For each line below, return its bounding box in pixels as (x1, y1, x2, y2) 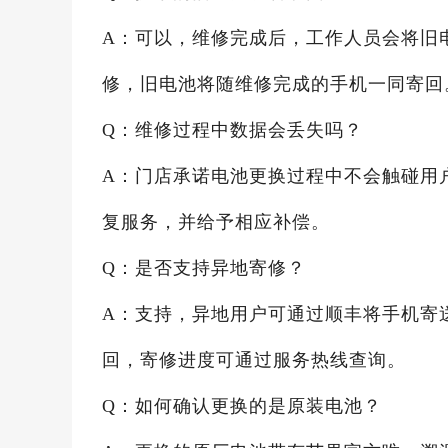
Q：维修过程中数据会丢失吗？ (102, 120, 363, 140)
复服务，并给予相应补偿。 (102, 212, 330, 232)
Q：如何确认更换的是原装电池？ (102, 396, 382, 416)
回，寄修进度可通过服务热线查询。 (102, 350, 406, 370)
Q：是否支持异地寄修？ (102, 258, 306, 278)
